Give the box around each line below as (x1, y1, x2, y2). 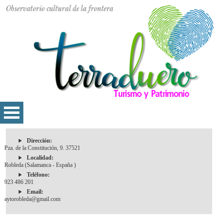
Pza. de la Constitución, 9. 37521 (4, 145, 80, 152)
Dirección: (27, 137, 52, 145)
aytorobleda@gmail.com (4, 196, 60, 203)
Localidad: (27, 154, 54, 162)
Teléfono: (27, 171, 50, 179)
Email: (27, 188, 43, 196)
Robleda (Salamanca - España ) (4, 162, 76, 169)
